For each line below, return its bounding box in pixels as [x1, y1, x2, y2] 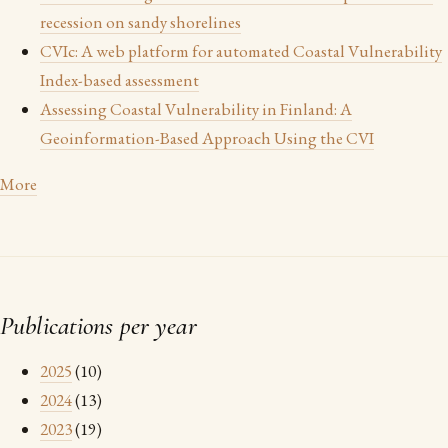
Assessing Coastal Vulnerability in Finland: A [40, 98, 352, 120]
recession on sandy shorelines [40, 11, 241, 33]
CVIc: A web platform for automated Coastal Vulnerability [40, 40, 442, 62]
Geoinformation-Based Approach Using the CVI [40, 127, 374, 149]
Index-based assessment [40, 69, 199, 91]
